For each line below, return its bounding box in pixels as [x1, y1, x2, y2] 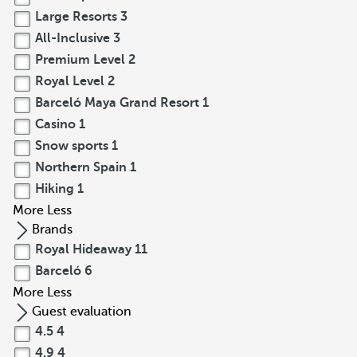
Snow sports [32, 139, 112, 153]
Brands [32, 222, 73, 237]
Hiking [32, 182, 77, 196]
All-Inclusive [32, 31, 113, 45]
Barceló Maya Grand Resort [32, 96, 202, 110]
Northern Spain [32, 160, 130, 175]
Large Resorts [32, 10, 120, 24]
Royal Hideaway [32, 242, 135, 257]
